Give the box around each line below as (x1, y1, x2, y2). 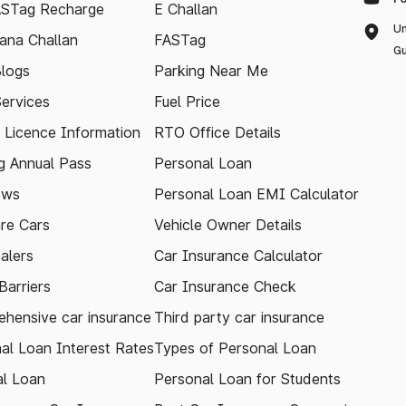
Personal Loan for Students (154, 370, 341, 388)
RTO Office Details (154, 123, 281, 141)
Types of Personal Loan (154, 339, 316, 357)
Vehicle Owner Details (154, 216, 302, 234)
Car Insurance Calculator (154, 246, 323, 265)
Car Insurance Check (154, 277, 296, 295)
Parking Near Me (154, 62, 268, 80)
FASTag (154, 31, 206, 49)
